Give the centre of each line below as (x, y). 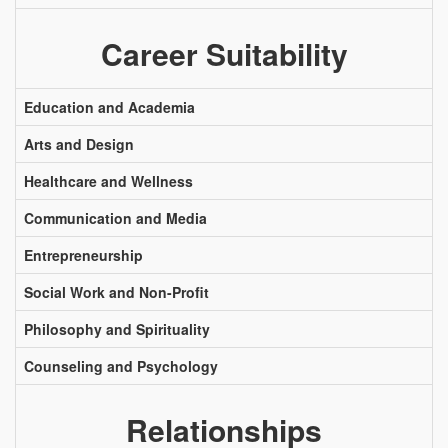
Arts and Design (79, 144)
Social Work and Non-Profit (116, 292)
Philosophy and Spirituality (117, 329)
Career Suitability (224, 53)
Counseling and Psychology (121, 366)
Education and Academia (109, 107)
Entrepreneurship (83, 255)
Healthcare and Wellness (108, 181)
